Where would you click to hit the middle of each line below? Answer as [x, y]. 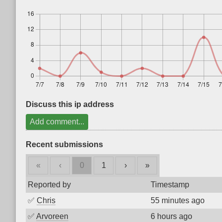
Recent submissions [64, 144]
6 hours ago [171, 216]
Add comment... [57, 122]
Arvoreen [52, 216]
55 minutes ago [178, 200]
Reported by [49, 185]
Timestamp [170, 185]
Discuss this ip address [70, 104]
